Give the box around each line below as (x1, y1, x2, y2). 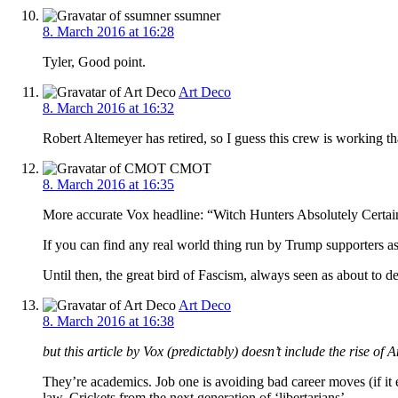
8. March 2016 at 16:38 (43, 313, 174, 329)
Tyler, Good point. (43, 53, 146, 69)
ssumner (171, 7, 220, 23)
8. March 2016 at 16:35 (43, 176, 174, 192)
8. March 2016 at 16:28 (43, 23, 174, 39)
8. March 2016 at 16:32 (43, 99, 174, 115)
